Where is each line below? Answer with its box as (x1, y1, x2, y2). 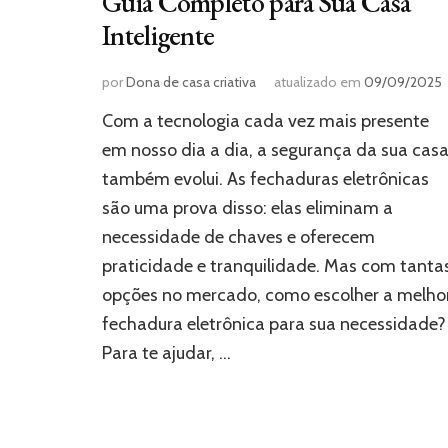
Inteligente (102, 17, 215, 54)
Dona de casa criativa (126, 73, 256, 92)
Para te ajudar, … (102, 342, 231, 365)
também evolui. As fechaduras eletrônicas (102, 168, 429, 191)
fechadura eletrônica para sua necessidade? (102, 313, 446, 336)
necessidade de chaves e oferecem (102, 226, 375, 249)
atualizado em (274, 73, 364, 92)
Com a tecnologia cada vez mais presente (102, 110, 429, 133)
